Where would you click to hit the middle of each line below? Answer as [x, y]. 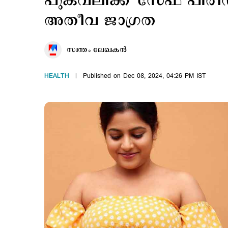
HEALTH [57, 76]
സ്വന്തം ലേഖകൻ [97, 50]
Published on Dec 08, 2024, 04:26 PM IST [145, 76]
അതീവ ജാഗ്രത [100, 21]
